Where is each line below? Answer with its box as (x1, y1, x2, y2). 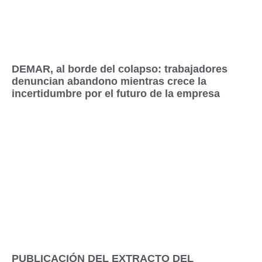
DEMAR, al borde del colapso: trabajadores (12, 63, 227, 75)
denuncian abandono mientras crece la (12, 75, 206, 87)
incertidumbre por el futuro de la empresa (12, 87, 220, 99)
